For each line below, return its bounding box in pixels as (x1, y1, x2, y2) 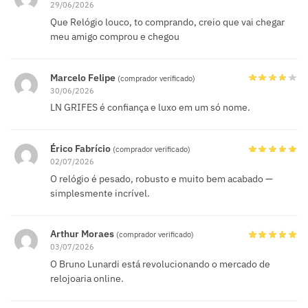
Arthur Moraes (50, 228, 116, 241)
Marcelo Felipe (50, 71, 118, 84)
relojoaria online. (50, 272, 124, 285)
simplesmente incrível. (50, 186, 150, 199)
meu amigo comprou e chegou (50, 30, 179, 43)
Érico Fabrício (50, 142, 113, 155)
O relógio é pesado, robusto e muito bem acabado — (50, 172, 273, 185)
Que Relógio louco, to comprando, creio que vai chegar (50, 15, 285, 28)
